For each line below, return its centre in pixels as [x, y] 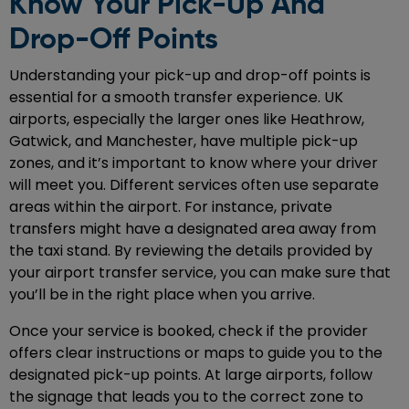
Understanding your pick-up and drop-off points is [190, 76]
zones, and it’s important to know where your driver [194, 163]
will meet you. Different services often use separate [194, 185]
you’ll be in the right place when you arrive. [162, 295]
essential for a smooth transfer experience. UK [176, 98]
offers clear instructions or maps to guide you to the [196, 353]
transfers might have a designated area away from [193, 229]
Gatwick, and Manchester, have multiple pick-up [184, 142]
